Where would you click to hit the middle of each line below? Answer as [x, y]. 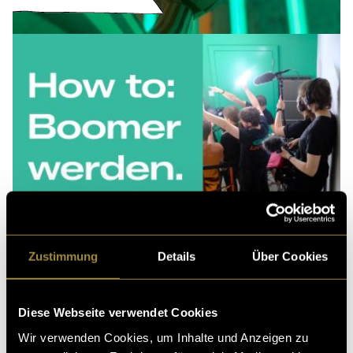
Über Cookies [290, 256]
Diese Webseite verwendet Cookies [118, 312]
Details [176, 256]
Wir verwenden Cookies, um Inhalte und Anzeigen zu [163, 337]
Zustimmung [63, 256]
